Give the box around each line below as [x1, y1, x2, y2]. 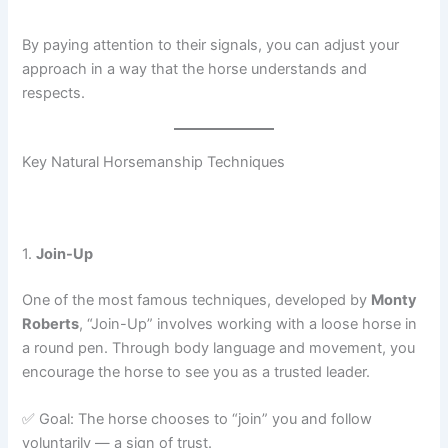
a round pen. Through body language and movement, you [22, 338, 416, 357]
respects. [22, 83, 86, 102]
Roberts [22, 314, 80, 333]
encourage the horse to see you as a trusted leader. [22, 362, 371, 381]
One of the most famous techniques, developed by [22, 290, 372, 309]
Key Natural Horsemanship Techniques [22, 152, 286, 171]
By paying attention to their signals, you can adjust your [22, 35, 400, 54]
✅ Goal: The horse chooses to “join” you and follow [22, 409, 373, 428]
